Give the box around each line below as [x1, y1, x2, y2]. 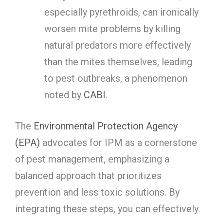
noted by [44, 89, 84, 101]
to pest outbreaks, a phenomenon [44, 72, 187, 84]
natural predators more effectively [44, 39, 191, 51]
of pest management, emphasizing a [15, 153, 169, 165]
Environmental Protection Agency [33, 120, 178, 132]
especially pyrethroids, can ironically [44, 6, 199, 18]
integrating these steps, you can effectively [15, 202, 199, 215]
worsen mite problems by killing [44, 22, 181, 35]
